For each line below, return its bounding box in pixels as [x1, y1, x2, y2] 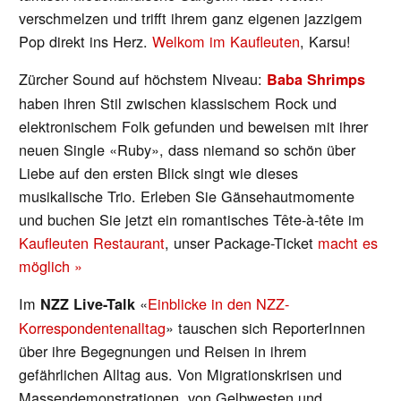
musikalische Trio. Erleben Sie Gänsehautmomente [19, 184, 355, 207]
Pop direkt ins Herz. [19, 30, 153, 52]
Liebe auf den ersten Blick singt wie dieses [19, 161, 299, 183]
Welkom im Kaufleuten [152, 30, 301, 52]
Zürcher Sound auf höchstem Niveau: [19, 67, 268, 90]
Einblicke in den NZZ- [148, 293, 290, 314]
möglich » [19, 254, 83, 277]
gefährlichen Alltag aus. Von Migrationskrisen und [19, 363, 343, 385]
